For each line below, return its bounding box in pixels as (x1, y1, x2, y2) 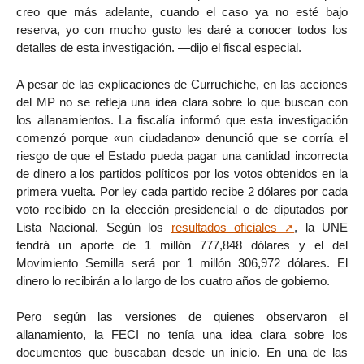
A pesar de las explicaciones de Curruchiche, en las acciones (16, 76, 348, 91)
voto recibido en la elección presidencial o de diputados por (16, 201, 348, 216)
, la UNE (294, 219, 348, 234)
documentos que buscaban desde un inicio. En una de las (16, 345, 348, 360)
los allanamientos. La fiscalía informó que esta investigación (16, 112, 348, 127)
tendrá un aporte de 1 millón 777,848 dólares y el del (16, 237, 348, 252)
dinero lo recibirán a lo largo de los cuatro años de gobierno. (16, 273, 330, 288)
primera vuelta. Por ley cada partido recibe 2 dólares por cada (16, 184, 348, 198)
